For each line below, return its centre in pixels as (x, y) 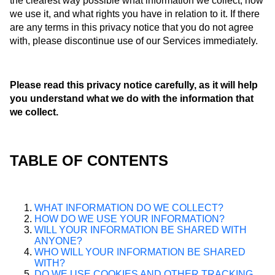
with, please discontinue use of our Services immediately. (134, 41)
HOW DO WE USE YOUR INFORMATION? (130, 219)
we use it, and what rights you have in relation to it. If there (135, 14)
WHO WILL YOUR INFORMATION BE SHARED (140, 252)
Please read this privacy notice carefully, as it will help (134, 85)
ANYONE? (58, 241)
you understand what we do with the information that (132, 98)
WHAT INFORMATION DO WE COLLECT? (129, 207)
